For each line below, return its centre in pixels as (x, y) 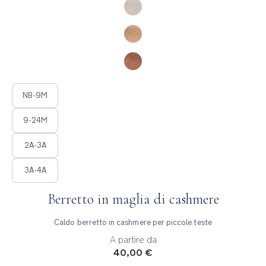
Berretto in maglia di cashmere (133, 199)
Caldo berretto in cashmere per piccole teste (133, 222)
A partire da (133, 239)
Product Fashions (41, 87)
